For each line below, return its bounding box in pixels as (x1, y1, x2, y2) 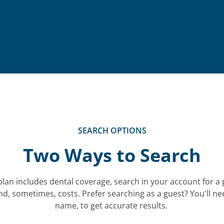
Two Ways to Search (23, 143, 201, 167)
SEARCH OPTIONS (77, 125, 146, 136)
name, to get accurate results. (54, 200, 169, 211)
